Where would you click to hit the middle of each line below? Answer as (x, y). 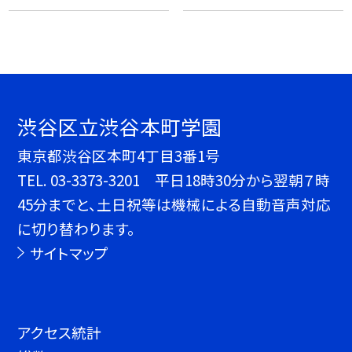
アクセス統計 (60, 332)
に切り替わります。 (77, 229)
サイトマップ (69, 253)
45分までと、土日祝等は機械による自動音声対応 (174, 204)
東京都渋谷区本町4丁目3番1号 (119, 156)
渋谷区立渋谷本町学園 (120, 126)
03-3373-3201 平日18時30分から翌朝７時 (191, 180)
